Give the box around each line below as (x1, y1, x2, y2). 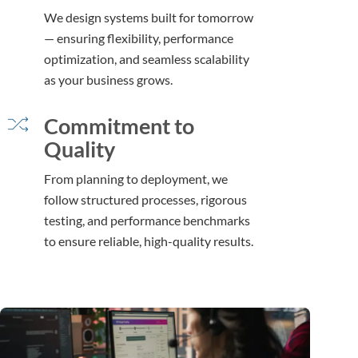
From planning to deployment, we (44, 170, 228, 186)
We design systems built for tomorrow (44, 9, 253, 25)
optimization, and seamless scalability (44, 50, 249, 66)
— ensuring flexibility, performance (44, 30, 233, 46)
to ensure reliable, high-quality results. (44, 233, 253, 249)
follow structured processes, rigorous (44, 191, 247, 207)
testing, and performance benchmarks (44, 212, 250, 228)
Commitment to (44, 112, 194, 139)
